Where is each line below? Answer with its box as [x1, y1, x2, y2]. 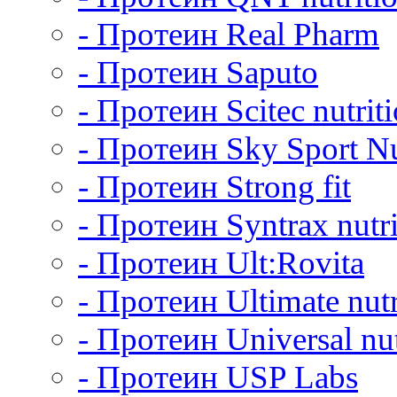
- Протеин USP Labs [78, 359, 358, 395]
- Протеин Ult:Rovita [78, 245, 364, 281]
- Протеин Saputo [78, 54, 318, 90]
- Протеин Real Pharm [78, 16, 379, 52]
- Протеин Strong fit [78, 168, 351, 205]
